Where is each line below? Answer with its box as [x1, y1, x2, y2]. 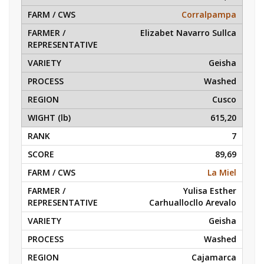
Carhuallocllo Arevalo [149, 197, 236, 208]
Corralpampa [181, 9, 236, 20]
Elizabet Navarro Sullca [140, 27, 236, 38]
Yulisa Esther [183, 185, 236, 196]
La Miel [207, 167, 236, 178]
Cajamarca [192, 252, 236, 263]
